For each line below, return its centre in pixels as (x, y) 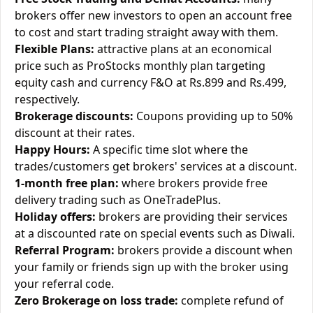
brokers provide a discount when (204, 250)
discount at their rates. (75, 133)
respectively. (47, 99)
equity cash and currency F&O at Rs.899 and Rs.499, (151, 82)
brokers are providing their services (192, 217)
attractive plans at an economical (183, 49)
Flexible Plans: (54, 49)
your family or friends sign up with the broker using (152, 267)
